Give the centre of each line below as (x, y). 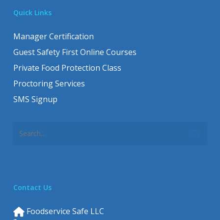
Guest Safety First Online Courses (75, 52)
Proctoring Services (49, 83)
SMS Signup (35, 99)
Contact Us (32, 187)
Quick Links (32, 13)
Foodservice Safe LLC (64, 211)
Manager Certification (53, 36)
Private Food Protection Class (67, 68)
